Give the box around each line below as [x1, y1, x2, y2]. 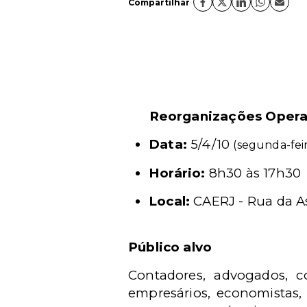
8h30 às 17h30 [205, 165, 302, 181]
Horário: [149, 165, 206, 181]
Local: [149, 193, 191, 209]
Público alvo [128, 239, 212, 255]
